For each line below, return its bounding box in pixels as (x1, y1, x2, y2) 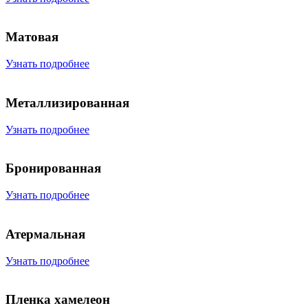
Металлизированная (5, 95, 129, 110)
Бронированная (5, 161, 101, 176)
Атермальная (5, 226, 85, 241)
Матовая (5, 30, 58, 45)
